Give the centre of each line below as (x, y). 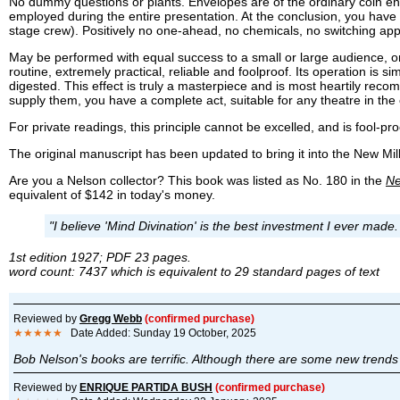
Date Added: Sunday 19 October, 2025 (159, 333)
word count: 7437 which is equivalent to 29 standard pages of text (194, 271)
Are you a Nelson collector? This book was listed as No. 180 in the (197, 180)
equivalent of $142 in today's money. (112, 194)
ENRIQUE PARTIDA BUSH (146, 387)
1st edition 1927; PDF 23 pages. (100, 257)
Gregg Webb (111, 318)
